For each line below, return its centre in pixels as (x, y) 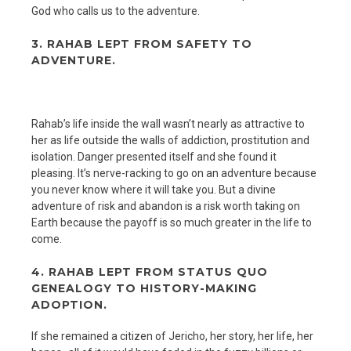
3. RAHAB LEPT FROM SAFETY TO (142, 43)
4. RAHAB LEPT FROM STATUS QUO (150, 272)
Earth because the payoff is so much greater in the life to (172, 223)
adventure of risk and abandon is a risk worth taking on (166, 206)
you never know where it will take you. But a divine (154, 190)
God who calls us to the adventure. (116, 11)
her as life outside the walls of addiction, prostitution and (170, 141)
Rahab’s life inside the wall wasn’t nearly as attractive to (168, 124)
